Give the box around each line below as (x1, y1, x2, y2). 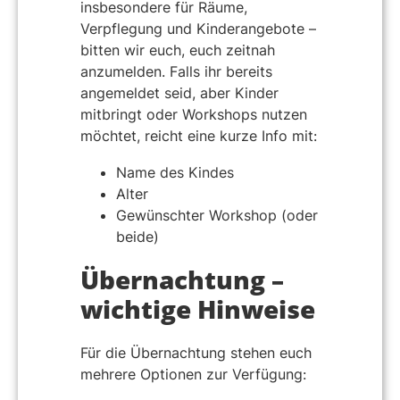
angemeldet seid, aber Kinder (80, 83, 279, 102)
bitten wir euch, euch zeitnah (80, 40, 275, 59)
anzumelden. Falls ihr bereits (80, 62, 272, 80)
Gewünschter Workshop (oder (116, 206, 318, 225)
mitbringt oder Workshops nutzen (80, 104, 307, 123)
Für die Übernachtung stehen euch (80, 344, 312, 362)
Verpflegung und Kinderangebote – (80, 19, 316, 37)
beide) (116, 228, 159, 246)
